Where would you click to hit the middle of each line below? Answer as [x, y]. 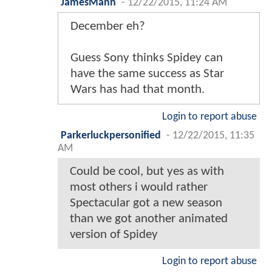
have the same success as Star [147, 74]
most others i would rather [139, 188]
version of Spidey [114, 235]
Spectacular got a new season [146, 203]
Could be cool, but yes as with [147, 172]
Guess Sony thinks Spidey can [147, 58]
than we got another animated [149, 219]
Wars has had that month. [138, 90]
